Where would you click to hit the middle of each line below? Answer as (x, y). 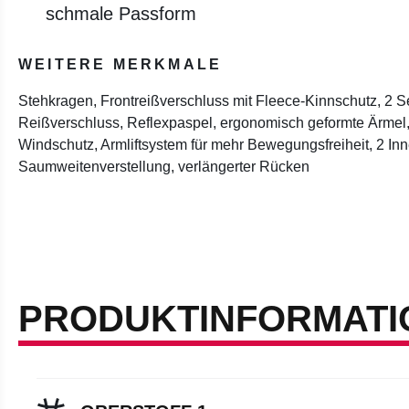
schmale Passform (121, 13)
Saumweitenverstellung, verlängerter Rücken (164, 166)
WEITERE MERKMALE (121, 64)
